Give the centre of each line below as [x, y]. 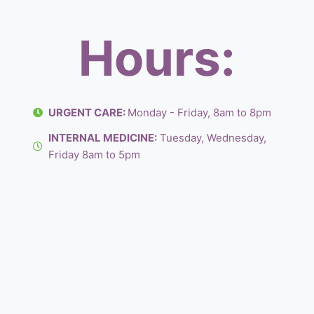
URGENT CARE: [88, 112]
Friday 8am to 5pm [95, 155]
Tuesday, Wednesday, [212, 138]
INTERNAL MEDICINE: [103, 138]
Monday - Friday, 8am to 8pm [200, 112]
